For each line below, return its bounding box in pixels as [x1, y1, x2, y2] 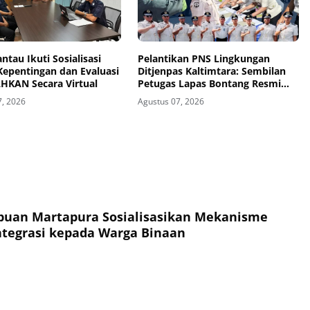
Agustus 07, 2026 [137, 95, 204, 108]
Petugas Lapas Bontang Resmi [137, 77, 281, 91]
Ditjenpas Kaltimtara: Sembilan [137, 64, 286, 78]
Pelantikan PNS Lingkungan [137, 52, 270, 66]
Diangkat [137, 89, 181, 103]
